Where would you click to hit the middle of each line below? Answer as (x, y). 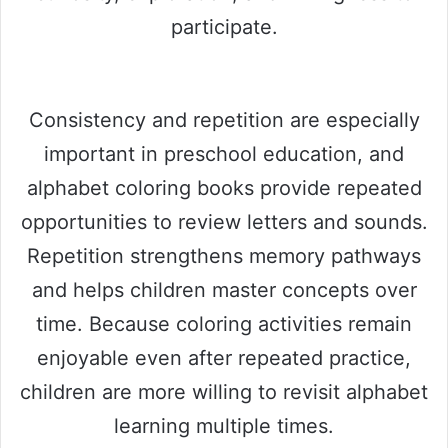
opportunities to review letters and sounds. (224, 221)
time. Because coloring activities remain (224, 323)
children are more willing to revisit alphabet (224, 391)
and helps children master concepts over (224, 289)
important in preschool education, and (224, 153)
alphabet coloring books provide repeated (224, 187)
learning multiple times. (224, 425)
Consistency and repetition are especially (224, 119)
